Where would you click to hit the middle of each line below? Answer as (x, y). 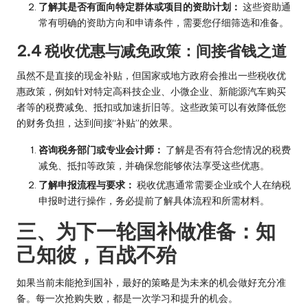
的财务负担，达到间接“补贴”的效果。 (97, 123)
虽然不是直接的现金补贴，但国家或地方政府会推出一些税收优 (151, 76)
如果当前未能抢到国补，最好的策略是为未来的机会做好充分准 (151, 283)
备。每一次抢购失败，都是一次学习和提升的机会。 (127, 299)
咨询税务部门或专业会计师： (101, 150)
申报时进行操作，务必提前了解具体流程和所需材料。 (154, 201)
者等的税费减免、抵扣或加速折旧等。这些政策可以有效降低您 (151, 108)
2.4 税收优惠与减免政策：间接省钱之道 (152, 51)
